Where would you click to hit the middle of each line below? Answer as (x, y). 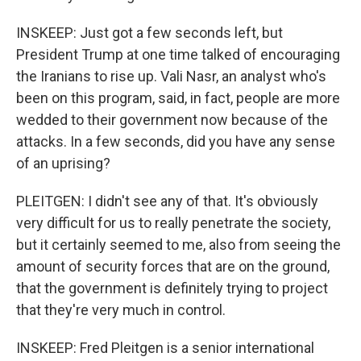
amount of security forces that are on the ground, (173, 266)
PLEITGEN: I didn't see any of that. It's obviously (167, 201)
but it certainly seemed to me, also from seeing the (178, 245)
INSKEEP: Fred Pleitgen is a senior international (165, 348)
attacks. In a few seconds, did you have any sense (176, 141)
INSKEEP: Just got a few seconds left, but (149, 33)
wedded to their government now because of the (172, 120)
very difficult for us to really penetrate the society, (173, 223)
